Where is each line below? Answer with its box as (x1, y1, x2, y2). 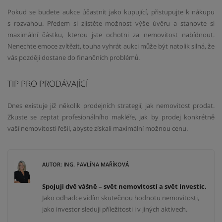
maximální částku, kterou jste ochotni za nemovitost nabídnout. (7, 30, 215, 39)
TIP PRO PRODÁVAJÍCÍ (7, 77, 88, 89)
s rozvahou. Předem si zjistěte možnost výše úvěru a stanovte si (7, 18, 215, 28)
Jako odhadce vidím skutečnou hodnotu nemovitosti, (42, 193, 200, 203)
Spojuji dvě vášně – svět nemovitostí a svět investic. (42, 182, 207, 191)
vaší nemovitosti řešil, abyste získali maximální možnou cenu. (7, 123, 188, 133)
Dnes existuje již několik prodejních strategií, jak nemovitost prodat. (7, 101, 215, 110)
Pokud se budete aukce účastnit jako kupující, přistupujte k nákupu (7, 7, 215, 16)
